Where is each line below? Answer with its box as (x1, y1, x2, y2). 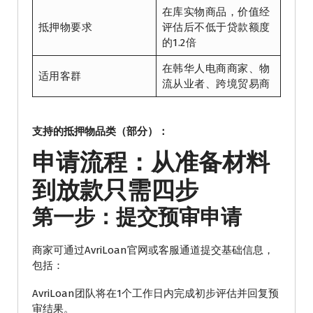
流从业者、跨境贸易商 (161, 78, 270, 91)
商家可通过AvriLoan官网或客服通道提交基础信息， (32, 244, 274, 257)
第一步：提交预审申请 (32, 205, 242, 231)
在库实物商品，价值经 (161, 6, 270, 19)
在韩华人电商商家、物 (161, 62, 270, 75)
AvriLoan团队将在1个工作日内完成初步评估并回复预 (32, 287, 279, 300)
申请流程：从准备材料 (32, 148, 270, 177)
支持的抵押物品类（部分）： (32, 125, 168, 138)
